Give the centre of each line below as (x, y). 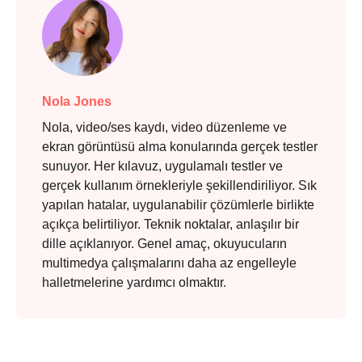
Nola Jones (77, 102)
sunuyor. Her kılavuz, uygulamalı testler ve (162, 166)
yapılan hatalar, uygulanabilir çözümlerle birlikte (178, 205)
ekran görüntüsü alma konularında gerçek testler (180, 147)
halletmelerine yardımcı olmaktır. (134, 283)
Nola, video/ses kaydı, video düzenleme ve (164, 128)
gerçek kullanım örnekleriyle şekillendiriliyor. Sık (179, 186)
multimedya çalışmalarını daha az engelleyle (169, 263)
